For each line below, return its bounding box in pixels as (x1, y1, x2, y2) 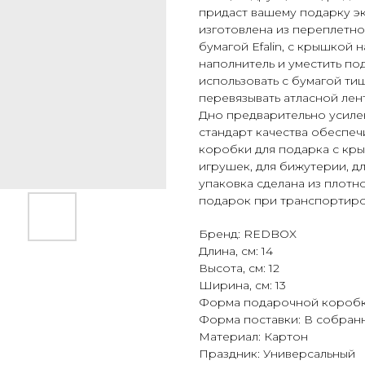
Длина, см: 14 (199, 244, 273, 259)
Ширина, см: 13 (199, 278, 286, 293)
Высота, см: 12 (199, 261, 279, 276)
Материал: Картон (199, 329, 308, 345)
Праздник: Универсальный (199, 346, 355, 362)
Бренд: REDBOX (199, 226, 297, 242)
